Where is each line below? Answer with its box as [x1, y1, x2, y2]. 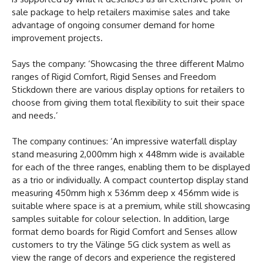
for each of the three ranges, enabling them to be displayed [12, 161, 250, 173]
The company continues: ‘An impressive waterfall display [12, 135, 237, 147]
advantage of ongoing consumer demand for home [12, 19, 215, 31]
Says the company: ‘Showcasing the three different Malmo [12, 58, 244, 69]
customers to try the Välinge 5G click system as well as [12, 238, 231, 250]
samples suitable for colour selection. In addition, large [12, 213, 230, 224]
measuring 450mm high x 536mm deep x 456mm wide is [12, 187, 239, 198]
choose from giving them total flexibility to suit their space [12, 96, 245, 108]
